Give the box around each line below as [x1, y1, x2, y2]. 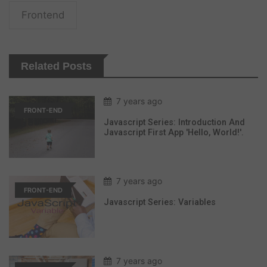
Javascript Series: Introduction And [104, 117, 245, 128]
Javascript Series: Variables [104, 197, 216, 207]
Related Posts [21, 60, 92, 72]
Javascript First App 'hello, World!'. [104, 127, 244, 138]
